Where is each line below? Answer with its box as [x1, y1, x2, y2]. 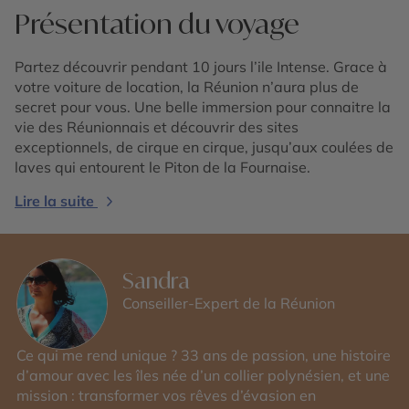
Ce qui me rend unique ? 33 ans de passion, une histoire [16, 346, 391, 364]
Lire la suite [15, 192, 94, 210]
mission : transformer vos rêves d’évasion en [16, 386, 316, 404]
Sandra [122, 267, 190, 294]
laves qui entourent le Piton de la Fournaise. [15, 158, 310, 176]
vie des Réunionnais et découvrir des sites [15, 118, 299, 136]
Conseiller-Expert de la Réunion [122, 294, 335, 312]
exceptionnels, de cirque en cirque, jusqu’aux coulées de [15, 138, 393, 156]
